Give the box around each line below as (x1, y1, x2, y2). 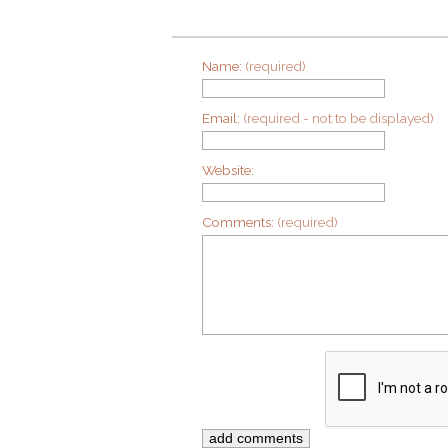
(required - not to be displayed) (243, 110, 434, 127)
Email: (202, 110, 243, 127)
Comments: (202, 214, 277, 231)
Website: (202, 162, 254, 179)
